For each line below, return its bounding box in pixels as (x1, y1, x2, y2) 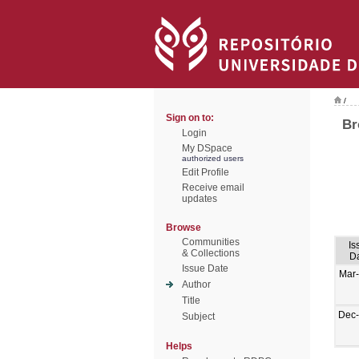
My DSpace (182, 143, 232, 154)
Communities (182, 236, 240, 248)
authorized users (182, 154, 244, 163)
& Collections (182, 248, 240, 259)
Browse (166, 222, 201, 233)
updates (182, 193, 217, 204)
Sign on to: (166, 112, 214, 123)
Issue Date (182, 263, 228, 274)
